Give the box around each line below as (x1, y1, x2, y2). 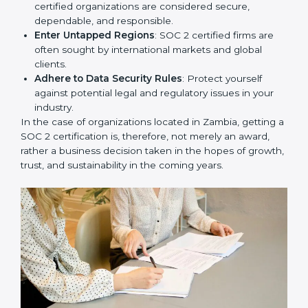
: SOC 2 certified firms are (155, 43, 274, 55)
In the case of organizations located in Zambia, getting (21, 130, 276, 142)
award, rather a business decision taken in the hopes (21, 159, 267, 170)
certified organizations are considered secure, (34, 14, 250, 26)
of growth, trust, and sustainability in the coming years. (21, 173, 274, 185)
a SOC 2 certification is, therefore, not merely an (21, 144, 244, 156)
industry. (34, 115, 74, 127)
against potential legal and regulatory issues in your (34, 101, 274, 113)
